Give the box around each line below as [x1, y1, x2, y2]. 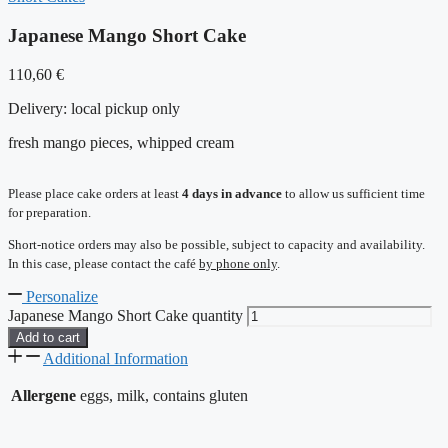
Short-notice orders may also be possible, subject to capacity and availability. [8, 236, 425, 252]
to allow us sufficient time [282, 185, 425, 201]
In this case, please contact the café [8, 255, 199, 271]
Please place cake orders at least [8, 185, 182, 201]
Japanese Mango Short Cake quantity [8, 306, 243, 324]
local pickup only [71, 99, 180, 117]
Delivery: [8, 99, 71, 117]
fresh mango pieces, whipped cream [8, 133, 234, 151]
